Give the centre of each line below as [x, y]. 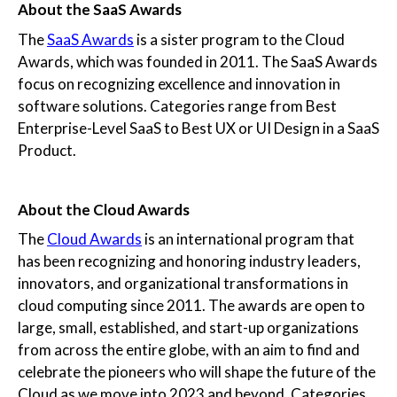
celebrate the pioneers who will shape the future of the [197, 372]
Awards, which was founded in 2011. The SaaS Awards [198, 61]
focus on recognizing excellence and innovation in [179, 83]
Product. [49, 150]
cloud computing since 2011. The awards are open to [191, 306]
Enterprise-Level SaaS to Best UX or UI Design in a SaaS [198, 128]
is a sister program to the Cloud [239, 39]
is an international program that [248, 239]
